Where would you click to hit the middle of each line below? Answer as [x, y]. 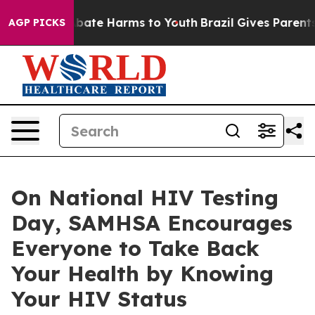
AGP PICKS [37, 22]
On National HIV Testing [145, 198]
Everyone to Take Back [135, 248]
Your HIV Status [99, 299]
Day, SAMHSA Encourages [152, 223]
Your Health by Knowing [142, 274]
